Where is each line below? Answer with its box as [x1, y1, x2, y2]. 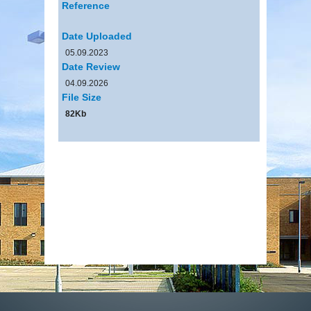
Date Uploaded [62, 30, 132, 42]
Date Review [62, 60, 120, 72]
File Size [62, 91, 101, 103]
